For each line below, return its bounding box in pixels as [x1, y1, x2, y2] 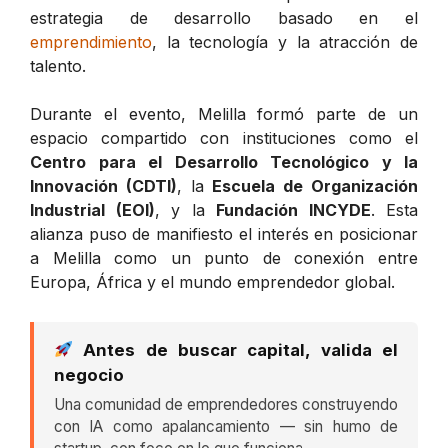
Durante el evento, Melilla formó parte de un [30, 103, 418, 124]
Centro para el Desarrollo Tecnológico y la [30, 151, 418, 172]
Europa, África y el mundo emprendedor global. [30, 271, 395, 292]
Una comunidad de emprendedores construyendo [54, 394, 398, 414]
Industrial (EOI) [30, 199, 155, 220]
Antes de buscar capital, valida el [73, 339, 398, 360]
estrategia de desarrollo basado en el [30, 7, 418, 28]
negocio [54, 364, 124, 385]
